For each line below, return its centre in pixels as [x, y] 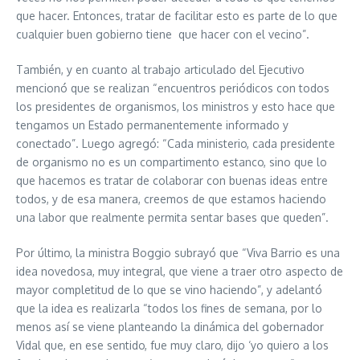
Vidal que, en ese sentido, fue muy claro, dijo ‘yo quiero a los [172, 345]
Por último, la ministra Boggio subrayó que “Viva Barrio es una [178, 253]
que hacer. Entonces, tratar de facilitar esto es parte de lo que [177, 16]
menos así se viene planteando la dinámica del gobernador [170, 327]
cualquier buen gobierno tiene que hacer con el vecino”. [163, 34]
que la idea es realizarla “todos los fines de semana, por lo [169, 308]
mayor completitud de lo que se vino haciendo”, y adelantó [169, 290]
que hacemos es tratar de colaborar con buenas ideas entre [172, 180]
